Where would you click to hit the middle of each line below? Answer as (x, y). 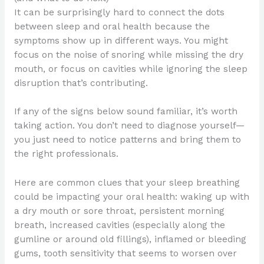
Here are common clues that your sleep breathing (127, 183)
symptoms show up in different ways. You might (121, 40)
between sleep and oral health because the (112, 26)
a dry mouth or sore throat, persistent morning (119, 211)
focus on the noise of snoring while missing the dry (128, 55)
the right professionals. (66, 154)
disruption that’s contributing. (81, 83)
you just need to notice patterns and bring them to (127, 140)
